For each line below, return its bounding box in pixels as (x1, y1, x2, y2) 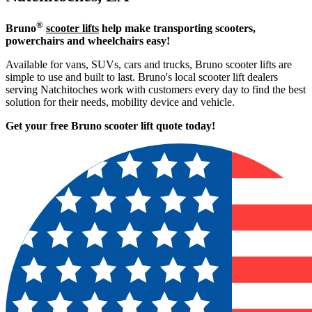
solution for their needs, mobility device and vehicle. (6, 96, 235, 109)
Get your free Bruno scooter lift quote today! (6, 120, 215, 132)
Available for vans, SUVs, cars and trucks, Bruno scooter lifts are (6, 58, 292, 71)
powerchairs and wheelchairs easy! (6, 35, 170, 47)
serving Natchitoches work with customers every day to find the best (6, 84, 306, 96)
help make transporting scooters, (99, 22, 256, 35)
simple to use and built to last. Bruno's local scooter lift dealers (6, 71, 278, 84)
